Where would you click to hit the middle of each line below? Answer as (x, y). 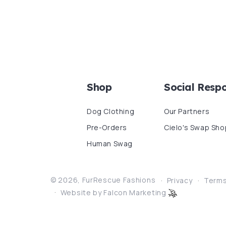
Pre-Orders (107, 127)
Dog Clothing (111, 111)
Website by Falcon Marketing (114, 192)
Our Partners (187, 111)
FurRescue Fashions (119, 180)
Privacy (180, 180)
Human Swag (110, 144)
